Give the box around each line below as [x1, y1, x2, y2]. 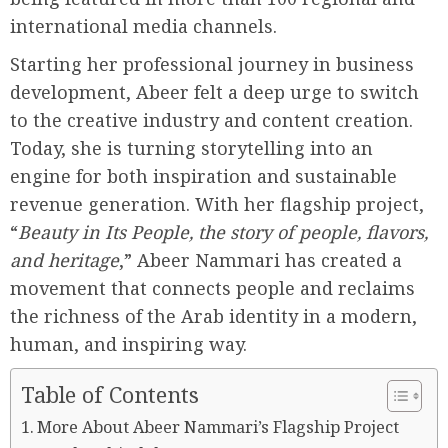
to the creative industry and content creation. [10, 108, 413, 132]
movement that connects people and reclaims [10, 276, 415, 300]
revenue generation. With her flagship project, [10, 192, 424, 216]
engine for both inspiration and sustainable [10, 164, 397, 188]
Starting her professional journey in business [10, 52, 414, 76]
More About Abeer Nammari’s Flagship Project [37, 416, 400, 438]
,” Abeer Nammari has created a [119, 248, 402, 272]
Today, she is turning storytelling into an [10, 136, 373, 160]
